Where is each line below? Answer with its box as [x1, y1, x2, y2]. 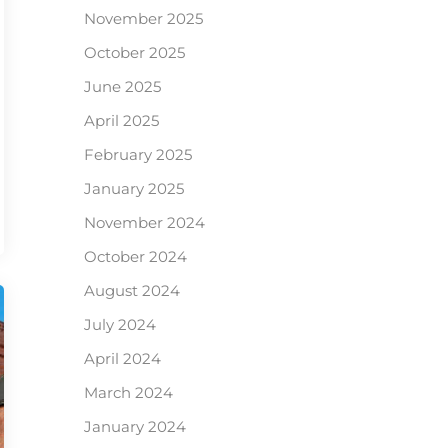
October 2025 [83, 43, 185, 62]
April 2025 [83, 111, 159, 130]
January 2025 [83, 179, 184, 198]
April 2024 [83, 349, 161, 368]
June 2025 [83, 77, 161, 96]
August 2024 [83, 281, 180, 300]
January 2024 [83, 417, 186, 436]
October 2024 [83, 247, 187, 266]
